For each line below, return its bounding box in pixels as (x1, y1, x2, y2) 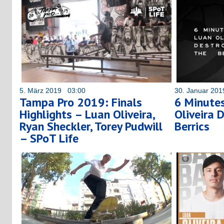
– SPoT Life (19, 130, 78, 146)
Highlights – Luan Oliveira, (19, 106, 154, 122)
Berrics (174, 118, 209, 134)
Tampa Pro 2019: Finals (19, 94, 142, 110)
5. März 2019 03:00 (19, 86, 85, 94)
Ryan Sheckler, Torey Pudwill (19, 118, 162, 134)
